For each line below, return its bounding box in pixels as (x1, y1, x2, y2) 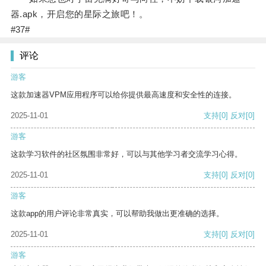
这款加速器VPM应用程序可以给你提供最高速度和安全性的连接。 (11, 90, 236, 100)
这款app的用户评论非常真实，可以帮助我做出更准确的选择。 (11, 209, 224, 218)
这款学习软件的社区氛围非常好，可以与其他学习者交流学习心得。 (11, 150, 242, 159)
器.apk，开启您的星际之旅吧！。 (10, 9, 148, 20)
